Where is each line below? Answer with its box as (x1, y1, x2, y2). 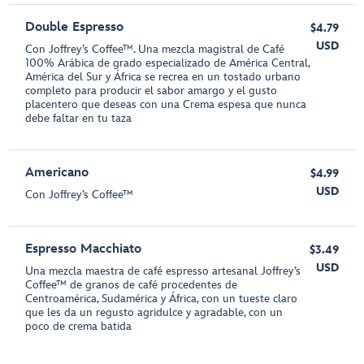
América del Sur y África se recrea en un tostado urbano (25, 70, 301, 84)
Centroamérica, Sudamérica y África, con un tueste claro (25, 292, 298, 306)
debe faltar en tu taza (25, 111, 132, 126)
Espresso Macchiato (25, 241, 142, 258)
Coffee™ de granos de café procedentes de (25, 278, 238, 292)
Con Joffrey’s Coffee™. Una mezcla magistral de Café (25, 42, 285, 57)
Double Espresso (25, 19, 124, 36)
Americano (25, 165, 89, 181)
